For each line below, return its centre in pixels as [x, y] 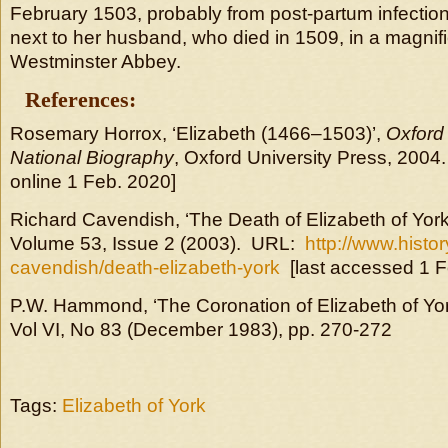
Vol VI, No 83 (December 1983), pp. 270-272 [201, 329]
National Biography [92, 157]
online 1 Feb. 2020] [93, 181]
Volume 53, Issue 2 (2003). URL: [157, 243]
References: [80, 100]
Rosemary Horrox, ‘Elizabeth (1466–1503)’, [198, 133]
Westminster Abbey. [95, 61]
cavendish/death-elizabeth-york [145, 267]
